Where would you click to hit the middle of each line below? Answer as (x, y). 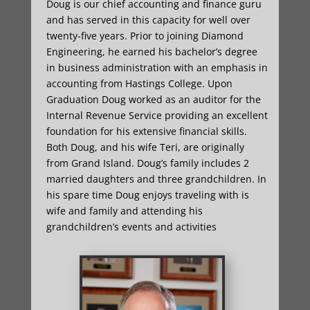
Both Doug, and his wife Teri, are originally (145, 147)
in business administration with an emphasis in (157, 67)
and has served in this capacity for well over (148, 20)
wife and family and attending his (124, 211)
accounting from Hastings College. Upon (139, 83)
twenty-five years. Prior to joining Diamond (145, 36)
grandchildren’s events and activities (131, 227)
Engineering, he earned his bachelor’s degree (152, 52)
